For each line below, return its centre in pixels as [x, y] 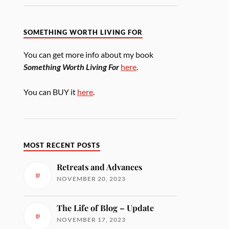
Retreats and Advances [100, 167]
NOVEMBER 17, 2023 [91, 219]
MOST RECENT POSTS [62, 145]
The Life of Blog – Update [106, 208]
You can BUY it [51, 91]
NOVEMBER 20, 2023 [91, 178]
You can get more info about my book [89, 55]
